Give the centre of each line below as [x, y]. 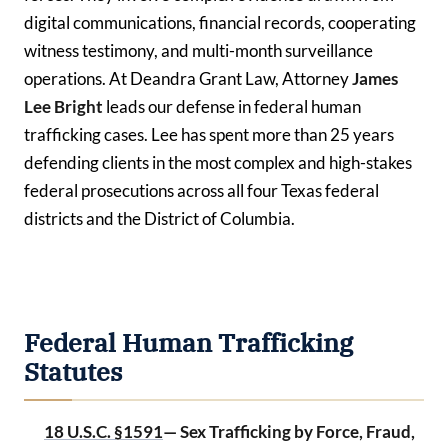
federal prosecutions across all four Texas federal [201, 190]
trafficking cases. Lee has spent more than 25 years [209, 134]
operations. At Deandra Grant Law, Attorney [188, 78]
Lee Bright [63, 106]
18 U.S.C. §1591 [103, 432]
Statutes [73, 371]
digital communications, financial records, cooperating [220, 22]
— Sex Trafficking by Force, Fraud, [289, 432]
